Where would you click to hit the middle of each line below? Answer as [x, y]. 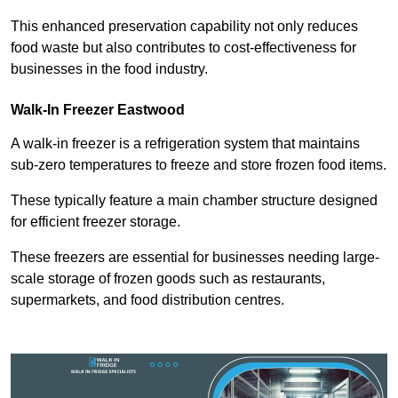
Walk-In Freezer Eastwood [98, 110]
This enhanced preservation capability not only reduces [184, 27]
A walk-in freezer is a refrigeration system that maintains [185, 144]
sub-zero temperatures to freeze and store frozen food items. [199, 165]
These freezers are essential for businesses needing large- [195, 258]
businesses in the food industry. [109, 69]
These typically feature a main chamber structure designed [194, 201]
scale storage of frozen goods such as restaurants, [168, 279]
